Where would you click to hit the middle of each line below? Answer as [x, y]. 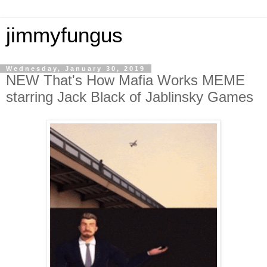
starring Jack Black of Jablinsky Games [130, 97]
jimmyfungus [64, 35]
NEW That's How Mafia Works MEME [125, 80]
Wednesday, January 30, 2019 [76, 69]
